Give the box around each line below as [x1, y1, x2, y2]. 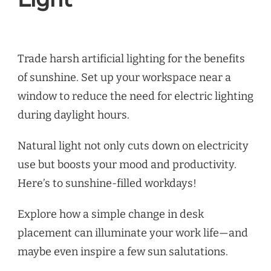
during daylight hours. [18, 108, 129, 122]
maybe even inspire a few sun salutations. [18, 245, 228, 259]
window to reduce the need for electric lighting [18, 90, 253, 103]
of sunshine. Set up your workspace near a [18, 71, 231, 85]
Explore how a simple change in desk [18, 207, 204, 221]
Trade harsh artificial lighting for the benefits [18, 52, 245, 66]
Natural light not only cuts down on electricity [18, 139, 249, 153]
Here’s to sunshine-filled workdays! [18, 177, 197, 191]
